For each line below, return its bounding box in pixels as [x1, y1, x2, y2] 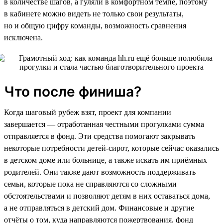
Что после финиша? [4, 83, 141, 100]
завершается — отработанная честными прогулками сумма [4, 119, 204, 128]
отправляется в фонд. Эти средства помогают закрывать [4, 131, 195, 140]
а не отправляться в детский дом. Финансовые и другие [4, 203, 194, 212]
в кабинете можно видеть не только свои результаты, [4, 9, 184, 18]
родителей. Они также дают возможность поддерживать [4, 167, 196, 176]
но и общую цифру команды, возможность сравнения [4, 21, 186, 30]
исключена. [4, 33, 43, 42]
